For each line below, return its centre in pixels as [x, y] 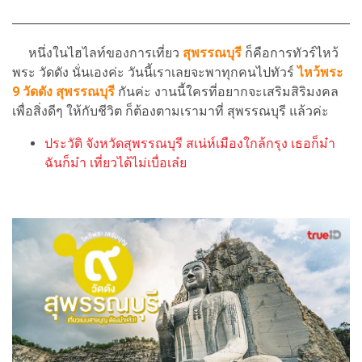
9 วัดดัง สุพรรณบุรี [63, 91]
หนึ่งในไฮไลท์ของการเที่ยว [97, 53]
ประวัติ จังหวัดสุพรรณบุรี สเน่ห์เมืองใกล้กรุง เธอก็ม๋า [190, 143]
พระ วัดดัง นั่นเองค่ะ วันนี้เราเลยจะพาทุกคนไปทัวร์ [155, 72]
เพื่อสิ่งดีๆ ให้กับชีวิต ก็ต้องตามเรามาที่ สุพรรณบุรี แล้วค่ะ [172, 111]
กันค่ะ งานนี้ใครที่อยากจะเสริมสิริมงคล [227, 91]
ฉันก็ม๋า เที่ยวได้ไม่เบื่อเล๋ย [116, 162]
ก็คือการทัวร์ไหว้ [290, 53]
